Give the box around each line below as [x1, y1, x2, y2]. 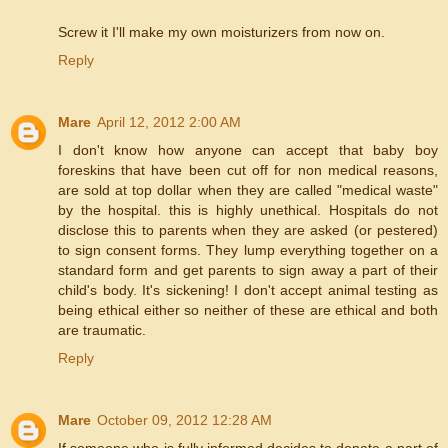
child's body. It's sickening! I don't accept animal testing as [58, 281, 438, 298]
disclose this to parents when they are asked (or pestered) [58, 221, 438, 238]
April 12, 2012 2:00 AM [97, 113, 241, 130]
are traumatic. [58, 321, 146, 338]
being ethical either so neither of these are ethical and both [58, 301, 438, 318]
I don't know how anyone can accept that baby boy [58, 141, 438, 158]
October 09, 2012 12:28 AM [97, 411, 272, 428]
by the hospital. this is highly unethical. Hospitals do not [58, 201, 438, 218]
